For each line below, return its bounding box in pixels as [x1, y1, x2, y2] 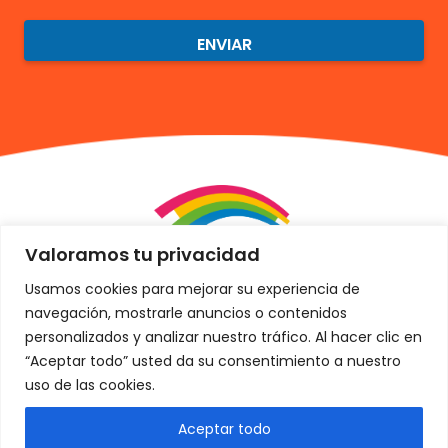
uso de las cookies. [25, 374, 155, 395]
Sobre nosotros [163, 401, 285, 425]
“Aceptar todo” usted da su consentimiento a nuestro [25, 350, 401, 371]
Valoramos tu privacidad [25, 241, 260, 267]
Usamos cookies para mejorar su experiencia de [25, 278, 360, 299]
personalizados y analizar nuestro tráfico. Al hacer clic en [25, 326, 422, 347]
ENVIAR [196, 32, 252, 56]
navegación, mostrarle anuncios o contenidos [25, 302, 347, 323]
